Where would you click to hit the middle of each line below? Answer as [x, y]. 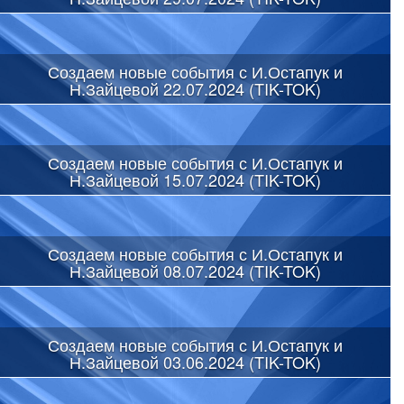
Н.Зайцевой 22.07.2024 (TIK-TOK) [195, 88]
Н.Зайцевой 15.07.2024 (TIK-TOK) [195, 179]
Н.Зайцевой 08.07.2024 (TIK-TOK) [195, 270]
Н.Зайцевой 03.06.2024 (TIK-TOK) [195, 361]
